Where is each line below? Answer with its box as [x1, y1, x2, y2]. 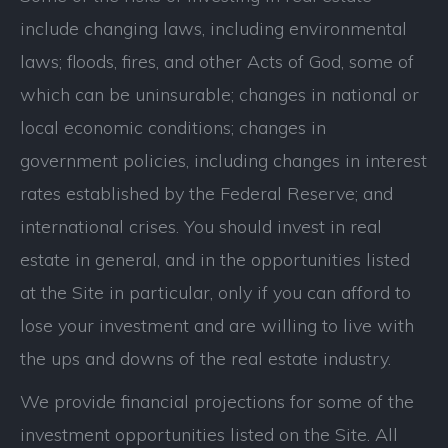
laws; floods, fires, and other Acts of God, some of [20, 50, 414, 73]
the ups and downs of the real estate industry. [20, 347, 391, 370]
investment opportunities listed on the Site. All [20, 423, 398, 446]
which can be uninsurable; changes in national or [20, 83, 419, 106]
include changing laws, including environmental [20, 17, 407, 40]
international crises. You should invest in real [20, 215, 382, 238]
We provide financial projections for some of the [20, 390, 414, 413]
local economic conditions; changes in [20, 116, 326, 139]
